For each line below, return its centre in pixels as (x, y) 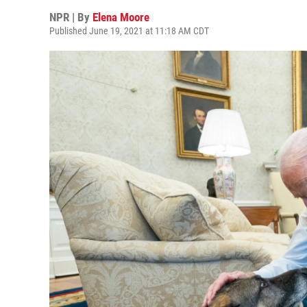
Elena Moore (121, 17)
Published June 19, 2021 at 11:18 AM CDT (129, 31)
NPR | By (71, 17)
